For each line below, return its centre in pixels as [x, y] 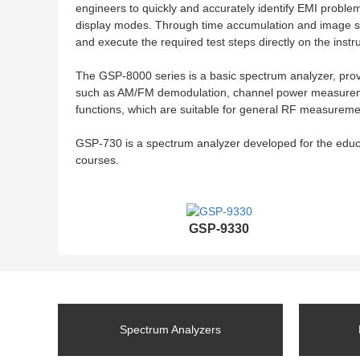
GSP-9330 [219, 228]
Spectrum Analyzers [170, 329]
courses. [97, 160]
